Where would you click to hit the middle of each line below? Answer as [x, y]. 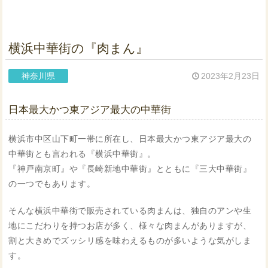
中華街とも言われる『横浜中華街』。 [82, 154]
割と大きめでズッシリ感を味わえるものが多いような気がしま [130, 241]
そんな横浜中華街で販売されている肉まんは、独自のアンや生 [130, 211]
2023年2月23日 [230, 76]
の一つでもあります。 [52, 184]
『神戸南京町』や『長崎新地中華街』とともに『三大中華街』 [130, 169]
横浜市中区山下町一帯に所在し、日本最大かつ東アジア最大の [130, 139]
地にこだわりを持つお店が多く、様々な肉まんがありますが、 [130, 226]
